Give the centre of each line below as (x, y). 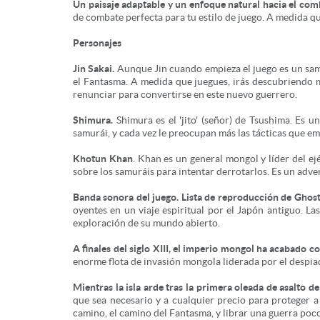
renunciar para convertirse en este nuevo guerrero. (185, 94)
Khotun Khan (103, 159)
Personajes (97, 43)
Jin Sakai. (94, 69)
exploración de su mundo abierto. (146, 223)
